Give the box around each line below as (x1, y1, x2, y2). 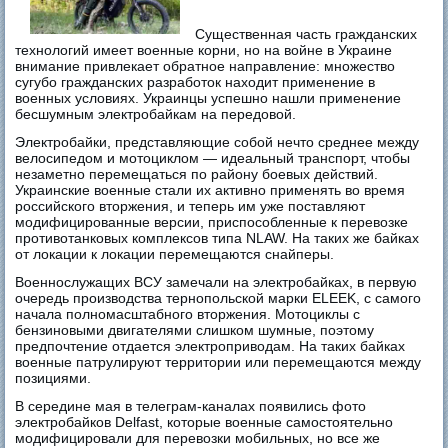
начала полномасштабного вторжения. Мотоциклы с (15, 305, 361, 322)
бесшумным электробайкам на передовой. (15, 105, 297, 122)
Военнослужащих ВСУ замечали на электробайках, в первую (15, 273, 418, 290)
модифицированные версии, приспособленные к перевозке (15, 213, 409, 230)
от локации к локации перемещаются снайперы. (15, 245, 335, 262)
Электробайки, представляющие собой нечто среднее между (15, 133, 420, 150)
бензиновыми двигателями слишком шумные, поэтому (15, 321, 375, 338)
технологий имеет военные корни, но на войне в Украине (15, 41, 393, 58)
